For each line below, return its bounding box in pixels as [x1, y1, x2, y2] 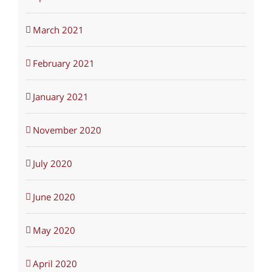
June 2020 [32, 191, 75, 203]
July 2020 [32, 157, 72, 170]
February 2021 [32, 57, 95, 70]
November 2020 [32, 124, 101, 137]
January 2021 [32, 90, 89, 103]
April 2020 [32, 257, 77, 270]
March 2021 [32, 24, 84, 36]
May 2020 [32, 224, 75, 237]
